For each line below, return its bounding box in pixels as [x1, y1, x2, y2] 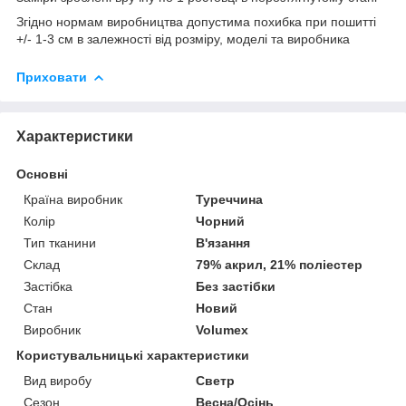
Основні [16, 166, 68, 181]
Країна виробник [24, 191, 122, 207]
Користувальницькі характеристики [16, 347, 249, 362]
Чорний [196, 213, 246, 228]
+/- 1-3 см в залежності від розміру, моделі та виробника [16, 31, 350, 46]
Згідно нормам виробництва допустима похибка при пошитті [16, 14, 376, 29]
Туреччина [196, 191, 264, 207]
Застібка [24, 278, 72, 294]
